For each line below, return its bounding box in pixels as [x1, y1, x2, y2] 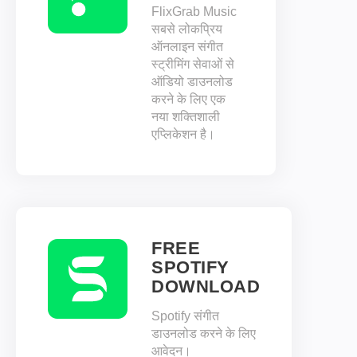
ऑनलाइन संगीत [151, 40, 223, 53]
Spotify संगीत [151, 309, 219, 323]
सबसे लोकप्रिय [151, 22, 222, 36]
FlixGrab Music [151, 5, 237, 18]
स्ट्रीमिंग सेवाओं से [151, 57, 234, 71]
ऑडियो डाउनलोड [151, 75, 233, 88]
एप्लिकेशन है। [151, 127, 215, 141]
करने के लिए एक [151, 92, 226, 106]
